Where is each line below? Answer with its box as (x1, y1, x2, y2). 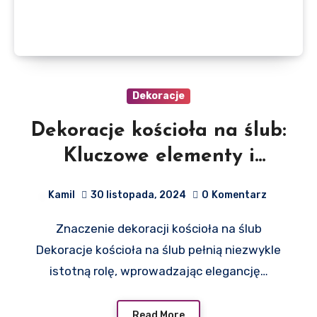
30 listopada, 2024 (91, 188, 186, 201)
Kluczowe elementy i (62, 146, 255, 166)
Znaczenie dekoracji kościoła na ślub (55, 221, 64, 236)
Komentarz (212, 188, 267, 201)
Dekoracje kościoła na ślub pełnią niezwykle (36, 242, 281, 257)
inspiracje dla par (75, 171, 242, 192)
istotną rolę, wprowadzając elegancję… (49, 263, 268, 278)
